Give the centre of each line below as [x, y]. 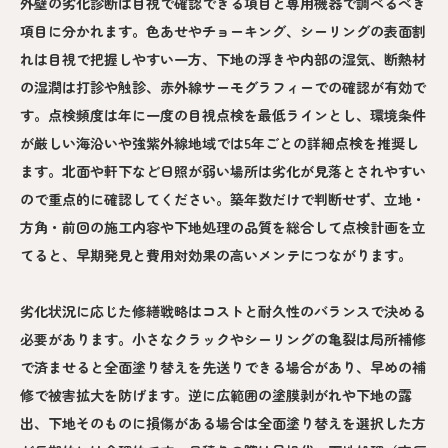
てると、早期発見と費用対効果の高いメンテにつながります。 [216, 254]
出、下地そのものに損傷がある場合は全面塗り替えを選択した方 [223, 422]
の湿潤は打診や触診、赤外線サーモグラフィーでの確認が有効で [223, 86]
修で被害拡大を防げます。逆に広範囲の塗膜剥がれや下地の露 [216, 394]
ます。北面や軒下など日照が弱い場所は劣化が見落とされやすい [223, 170]
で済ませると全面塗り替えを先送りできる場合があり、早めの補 [223, 366]
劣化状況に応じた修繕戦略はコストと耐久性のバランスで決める [223, 310]
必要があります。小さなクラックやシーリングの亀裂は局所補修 [223, 338]
